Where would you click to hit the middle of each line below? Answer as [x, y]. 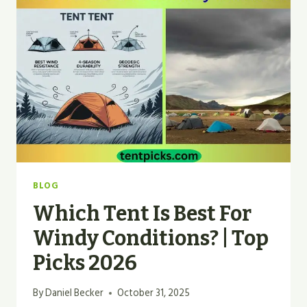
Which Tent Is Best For [142, 213]
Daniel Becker [75, 293]
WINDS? [112, 34]
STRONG [113, 19]
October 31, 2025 [154, 293]
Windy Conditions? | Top [151, 238]
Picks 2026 [85, 263]
